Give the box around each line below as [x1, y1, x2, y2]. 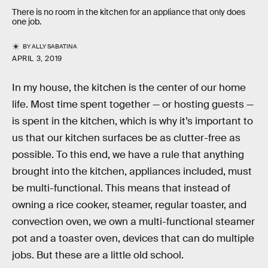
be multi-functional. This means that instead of [12, 182, 230, 195]
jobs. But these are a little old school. [12, 249, 184, 262]
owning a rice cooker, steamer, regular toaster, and [12, 199, 246, 212]
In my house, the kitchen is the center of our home [12, 81, 246, 95]
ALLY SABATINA [32, 42, 78, 51]
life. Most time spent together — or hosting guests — [12, 98, 254, 111]
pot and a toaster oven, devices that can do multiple [12, 232, 254, 245]
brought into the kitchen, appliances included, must [12, 165, 252, 178]
